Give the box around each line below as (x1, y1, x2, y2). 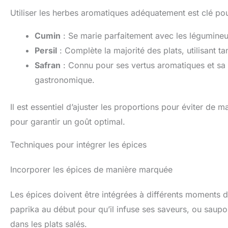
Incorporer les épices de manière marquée (10, 164, 173, 175)
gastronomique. (35, 74, 95, 85)
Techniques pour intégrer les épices (10, 139, 147, 150)
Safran (35, 60, 61, 70)
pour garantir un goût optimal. (10, 116, 125, 127)
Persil (35, 45, 57, 55)
